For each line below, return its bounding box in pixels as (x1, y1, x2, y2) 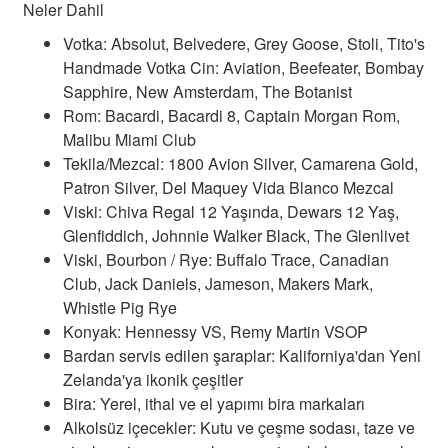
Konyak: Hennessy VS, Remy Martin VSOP (63, 319, 368, 343)
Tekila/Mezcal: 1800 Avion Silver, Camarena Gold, (63, 151, 418, 175)
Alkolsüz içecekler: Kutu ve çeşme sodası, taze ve (63, 415, 415, 439)
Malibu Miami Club (63, 127, 196, 151)
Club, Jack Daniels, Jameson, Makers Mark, (63, 271, 373, 295)
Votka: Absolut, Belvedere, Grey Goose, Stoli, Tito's (63, 31, 425, 55)
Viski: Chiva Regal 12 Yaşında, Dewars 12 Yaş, (63, 199, 399, 223)
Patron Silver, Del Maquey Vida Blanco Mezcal (63, 175, 394, 199)
